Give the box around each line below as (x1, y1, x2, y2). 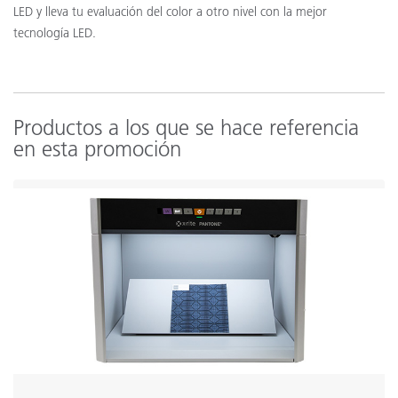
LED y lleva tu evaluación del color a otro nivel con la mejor (13, 4, 327, 20)
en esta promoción (13, 136, 181, 162)
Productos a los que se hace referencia (13, 115, 359, 140)
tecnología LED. (13, 25, 96, 41)
